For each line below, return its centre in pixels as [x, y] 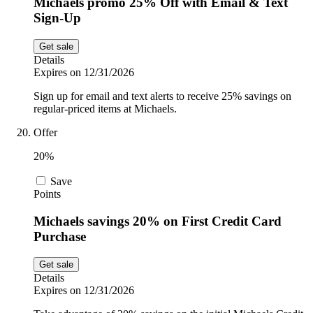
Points [47, 194]
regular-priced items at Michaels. [105, 108]
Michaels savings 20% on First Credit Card [158, 221]
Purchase [60, 236]
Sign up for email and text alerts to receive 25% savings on [162, 96]
